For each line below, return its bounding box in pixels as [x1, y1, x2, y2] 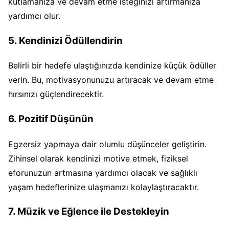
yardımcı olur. [8, 10, 60, 21]
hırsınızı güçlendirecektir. [8, 89, 104, 100]
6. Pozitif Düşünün [8, 112, 94, 125]
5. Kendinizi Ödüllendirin [8, 34, 123, 47]
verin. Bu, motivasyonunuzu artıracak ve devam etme [8, 75, 214, 85]
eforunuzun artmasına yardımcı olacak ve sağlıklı [8, 167, 197, 178]
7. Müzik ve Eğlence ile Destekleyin [8, 205, 169, 218]
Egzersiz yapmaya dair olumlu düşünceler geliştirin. [8, 139, 207, 149]
